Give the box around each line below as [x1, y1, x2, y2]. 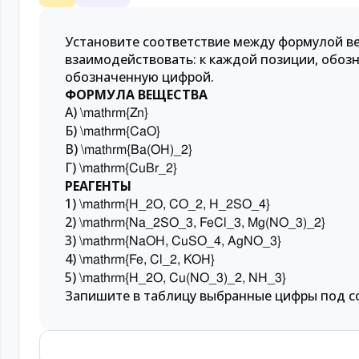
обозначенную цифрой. [65, 67, 214, 86]
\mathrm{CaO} [80, 122, 160, 139]
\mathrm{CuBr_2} [79, 159, 177, 176]
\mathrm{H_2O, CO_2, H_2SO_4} [79, 195, 270, 212]
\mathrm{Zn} [80, 103, 148, 121]
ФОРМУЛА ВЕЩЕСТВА [65, 85, 208, 103]
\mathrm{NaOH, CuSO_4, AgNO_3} [79, 232, 281, 249]
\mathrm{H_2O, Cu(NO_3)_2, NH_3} [79, 268, 286, 286]
